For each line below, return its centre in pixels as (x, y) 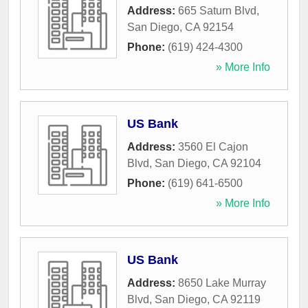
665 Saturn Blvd (217, 11)
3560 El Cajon (213, 147)
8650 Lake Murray (222, 283)
